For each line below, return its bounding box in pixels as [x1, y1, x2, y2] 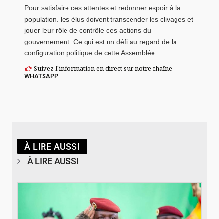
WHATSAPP [24, 72, 58, 80]
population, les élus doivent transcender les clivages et [24, 15, 193, 23]
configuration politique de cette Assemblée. [24, 49, 157, 57]
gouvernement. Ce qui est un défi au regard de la [24, 38, 177, 46]
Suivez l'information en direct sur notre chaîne [32, 64, 173, 73]
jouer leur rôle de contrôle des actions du [24, 26, 151, 35]
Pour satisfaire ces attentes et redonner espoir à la [24, 4, 181, 12]
